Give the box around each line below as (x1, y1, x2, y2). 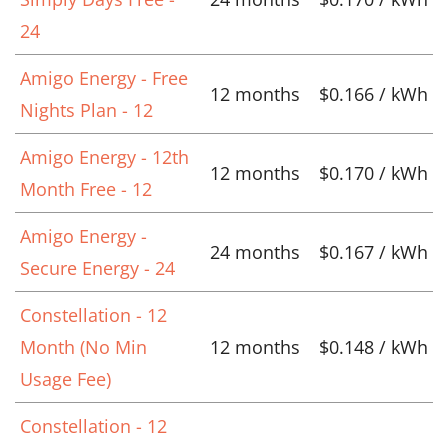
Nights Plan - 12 (20, 97, 153, 122)
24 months (210, 239, 300, 264)
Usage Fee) (20, 366, 111, 391)
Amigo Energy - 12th (20, 144, 189, 169)
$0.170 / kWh (319, 160, 428, 185)
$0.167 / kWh (319, 239, 428, 264)
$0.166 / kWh (319, 81, 428, 106)
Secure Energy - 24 (20, 255, 175, 280)
